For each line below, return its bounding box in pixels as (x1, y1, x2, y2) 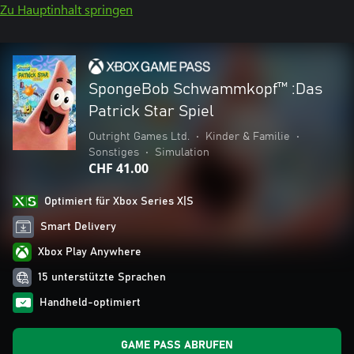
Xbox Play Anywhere (38, 247, 141, 258)
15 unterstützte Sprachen (38, 272, 166, 283)
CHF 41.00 (88, 160, 149, 177)
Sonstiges (88, 147, 139, 158)
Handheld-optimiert (40, 297, 141, 308)
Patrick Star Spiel (88, 104, 214, 119)
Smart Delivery (40, 221, 117, 232)
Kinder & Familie (205, 131, 290, 142)
